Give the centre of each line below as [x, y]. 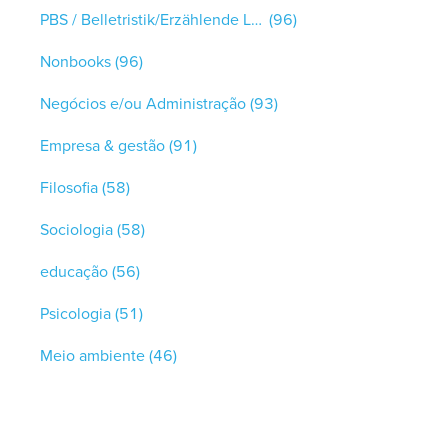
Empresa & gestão [102, 146]
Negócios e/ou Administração [143, 104]
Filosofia [69, 188]
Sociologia [76, 230]
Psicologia [75, 314]
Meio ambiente [92, 356]
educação [74, 272]
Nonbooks [75, 62]
